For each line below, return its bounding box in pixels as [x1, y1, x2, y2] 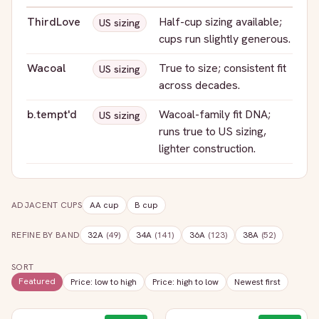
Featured [19, 276, 56, 287]
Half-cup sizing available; [159, 14, 282, 29]
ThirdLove [27, 14, 80, 29]
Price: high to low [152, 276, 219, 288]
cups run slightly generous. [159, 31, 291, 46]
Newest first [234, 276, 281, 288]
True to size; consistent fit [159, 61, 286, 75]
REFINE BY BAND [11, 229, 80, 241]
